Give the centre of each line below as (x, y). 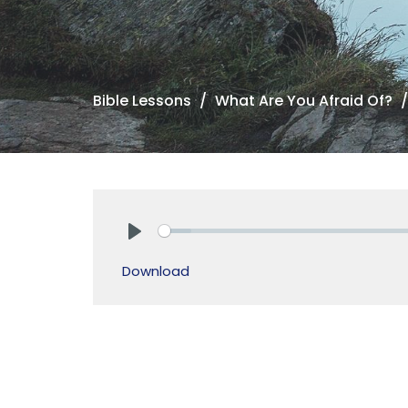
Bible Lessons (142, 100)
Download (156, 270)
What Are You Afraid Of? (304, 100)
